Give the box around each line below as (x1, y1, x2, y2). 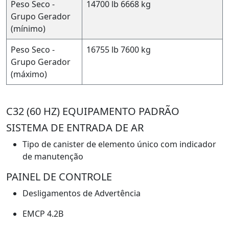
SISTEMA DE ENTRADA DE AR (6, 120, 144, 134)
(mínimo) (11, 22, 45, 34)
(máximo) (11, 68, 47, 80)
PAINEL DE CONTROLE (6, 169, 112, 184)
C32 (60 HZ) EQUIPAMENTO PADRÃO (6, 104, 179, 118)
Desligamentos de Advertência (22, 187, 141, 199)
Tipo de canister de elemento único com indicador (22, 138, 216, 150)
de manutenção (22, 150, 83, 162)
